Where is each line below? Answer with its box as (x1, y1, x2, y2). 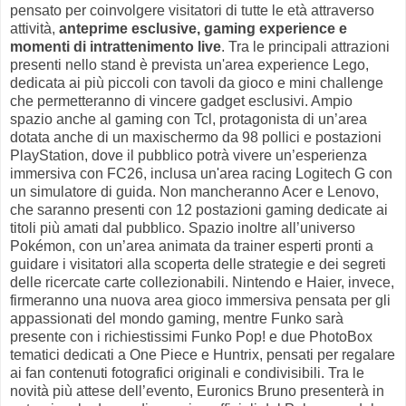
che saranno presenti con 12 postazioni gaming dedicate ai (10, 201, 388, 217)
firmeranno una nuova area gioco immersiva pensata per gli (10, 292, 391, 308)
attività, (10, 20, 59, 36)
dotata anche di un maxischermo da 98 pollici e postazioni (10, 129, 382, 145)
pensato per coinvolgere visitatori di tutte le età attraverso (10, 2, 374, 18)
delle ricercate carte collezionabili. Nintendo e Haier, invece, (10, 274, 394, 290)
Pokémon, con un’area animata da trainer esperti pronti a (10, 237, 373, 254)
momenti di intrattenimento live (10, 38, 221, 54)
